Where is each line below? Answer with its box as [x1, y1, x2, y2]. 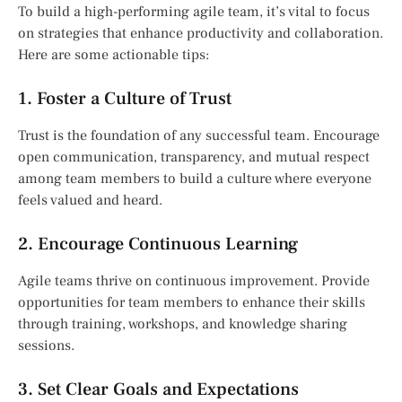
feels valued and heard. [18, 191, 162, 210]
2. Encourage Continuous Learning [18, 232, 298, 257]
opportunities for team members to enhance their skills [18, 293, 365, 312]
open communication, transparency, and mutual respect [18, 148, 370, 167]
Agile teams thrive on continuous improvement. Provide [18, 272, 370, 291]
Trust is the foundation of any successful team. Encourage [18, 127, 380, 145]
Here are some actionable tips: [18, 46, 209, 65]
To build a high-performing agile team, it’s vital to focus [18, 3, 370, 22]
